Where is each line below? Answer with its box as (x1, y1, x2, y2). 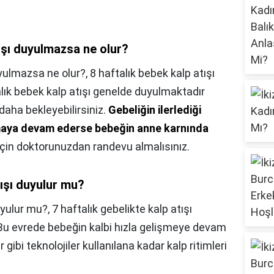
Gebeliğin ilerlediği (108, 103, 201, 117)
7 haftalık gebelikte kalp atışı (52, 202, 192, 216)
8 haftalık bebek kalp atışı (90, 67, 215, 80)
